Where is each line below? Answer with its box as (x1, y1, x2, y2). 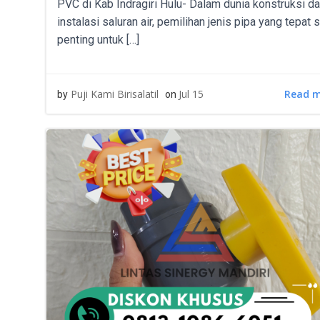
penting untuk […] (57, 33, 139, 46)
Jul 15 (179, 87, 204, 101)
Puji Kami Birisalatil (71, 87, 159, 101)
